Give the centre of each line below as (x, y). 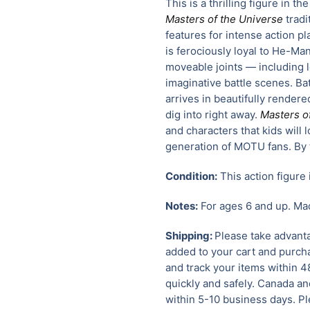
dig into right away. (213, 114)
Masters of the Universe (224, 19)
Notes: (182, 206)
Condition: (191, 176)
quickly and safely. (211, 283)
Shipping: (189, 235)
